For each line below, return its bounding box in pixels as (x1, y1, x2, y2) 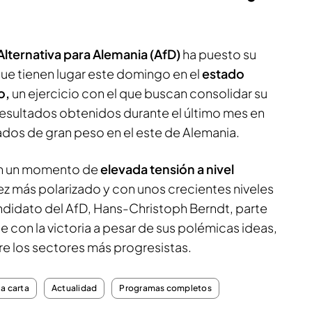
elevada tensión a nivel (98, 161, 234, 177)
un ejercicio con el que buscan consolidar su (10, 85, 267, 101)
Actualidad (51, 283, 97, 293)
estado (202, 65, 244, 81)
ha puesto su (182, 46, 256, 62)
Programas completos (119, 283, 212, 293)
